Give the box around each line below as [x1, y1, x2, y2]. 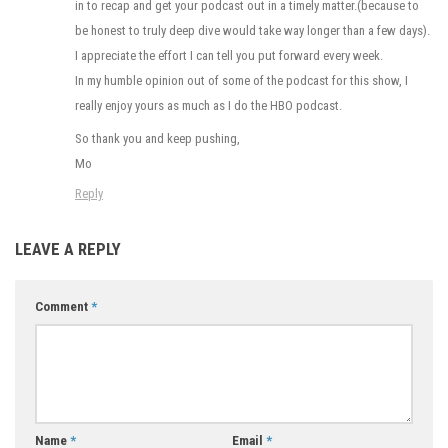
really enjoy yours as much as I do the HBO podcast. [75, 97, 342, 113]
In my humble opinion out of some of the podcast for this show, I [75, 72, 408, 88]
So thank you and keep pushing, [75, 130, 240, 146]
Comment [35, 298, 91, 314]
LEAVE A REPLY [15, 238, 121, 259]
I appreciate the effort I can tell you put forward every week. [75, 47, 383, 63]
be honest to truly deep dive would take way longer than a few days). [75, 22, 430, 38]
